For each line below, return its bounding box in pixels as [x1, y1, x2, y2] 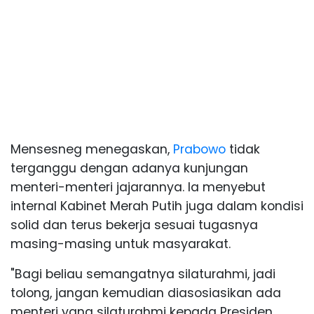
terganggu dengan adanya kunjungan [11, 159, 248, 177]
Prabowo [170, 140, 226, 158]
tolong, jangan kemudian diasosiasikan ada [11, 284, 281, 301]
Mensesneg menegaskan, [11, 140, 170, 158]
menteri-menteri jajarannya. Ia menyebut [11, 178, 266, 196]
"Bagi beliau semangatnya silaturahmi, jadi [11, 265, 275, 282]
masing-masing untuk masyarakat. [11, 235, 231, 252]
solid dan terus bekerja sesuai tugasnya [11, 216, 258, 233]
